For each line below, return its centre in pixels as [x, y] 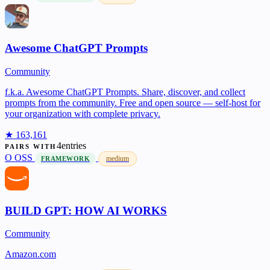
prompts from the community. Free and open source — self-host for [133, 103]
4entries [72, 146]
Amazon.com [30, 254]
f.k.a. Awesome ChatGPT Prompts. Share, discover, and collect [125, 92]
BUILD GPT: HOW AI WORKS [86, 210]
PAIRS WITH [31, 147]
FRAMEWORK [66, 159]
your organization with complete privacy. [83, 114]
